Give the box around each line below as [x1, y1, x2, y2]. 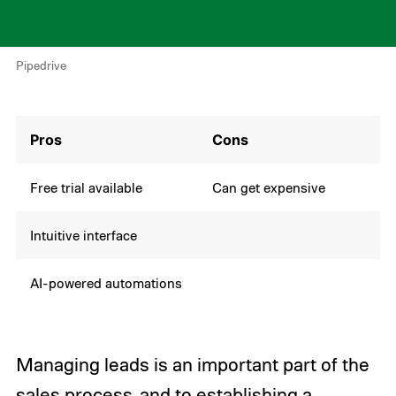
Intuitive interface [30, 226, 138, 245]
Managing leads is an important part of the [15, 352, 369, 376]
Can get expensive [212, 179, 326, 197]
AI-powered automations [30, 274, 183, 293]
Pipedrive [15, 57, 66, 73]
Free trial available [30, 179, 143, 197]
